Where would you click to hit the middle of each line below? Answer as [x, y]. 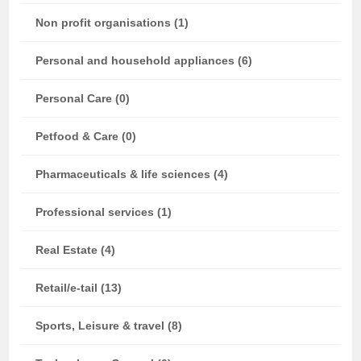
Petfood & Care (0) [86, 136]
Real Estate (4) [76, 250]
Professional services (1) [104, 212]
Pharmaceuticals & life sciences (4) [132, 174]
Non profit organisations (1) [112, 23]
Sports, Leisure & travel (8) [109, 326]
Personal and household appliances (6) [144, 60]
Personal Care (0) [83, 98]
